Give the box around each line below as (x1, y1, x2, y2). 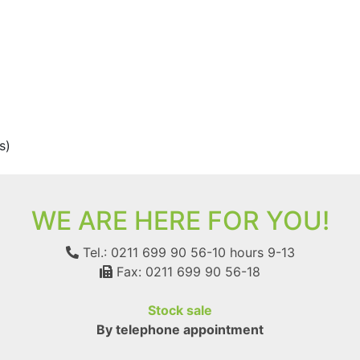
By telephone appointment (96, 321, 264, 337)
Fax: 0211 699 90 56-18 (112, 263, 260, 280)
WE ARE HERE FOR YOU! (31, 204, 329, 236)
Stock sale (148, 301, 212, 318)
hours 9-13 (225, 243, 295, 260)
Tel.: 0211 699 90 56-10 (78, 243, 226, 260)
